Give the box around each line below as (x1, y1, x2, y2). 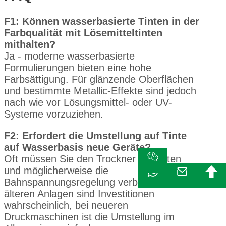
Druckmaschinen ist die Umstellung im (4, 211, 175, 223)
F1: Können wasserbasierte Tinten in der (4, 16, 199, 27)
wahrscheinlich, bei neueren (4, 200, 128, 211)
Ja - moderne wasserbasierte (4, 50, 135, 62)
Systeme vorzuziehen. (4, 108, 103, 120)
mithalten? (4, 39, 55, 50)
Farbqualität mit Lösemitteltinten (4, 27, 162, 39)
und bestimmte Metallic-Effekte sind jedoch (4, 85, 196, 97)
